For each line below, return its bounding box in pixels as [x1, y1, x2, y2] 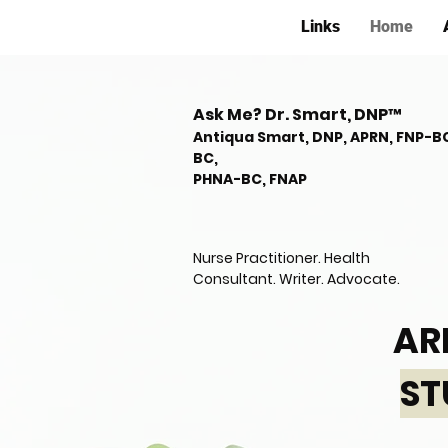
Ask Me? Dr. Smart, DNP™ [193, 103, 402, 126]
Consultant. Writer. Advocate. [193, 269, 400, 289]
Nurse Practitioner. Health [193, 248, 370, 268]
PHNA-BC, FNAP [193, 169, 307, 189]
